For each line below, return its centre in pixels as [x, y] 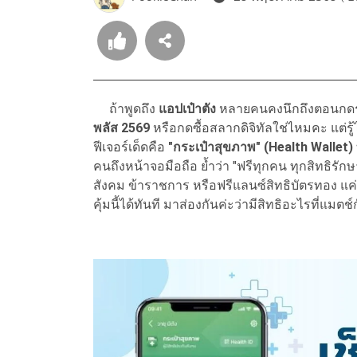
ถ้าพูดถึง [126, 109]
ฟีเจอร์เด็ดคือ [131, 147]
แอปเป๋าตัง [189, 109]
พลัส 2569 [122, 128]
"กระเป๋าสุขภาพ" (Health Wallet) [261, 147]
